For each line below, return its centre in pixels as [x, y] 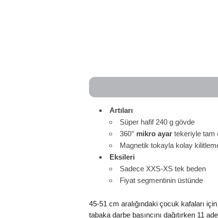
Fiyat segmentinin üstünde [161, 180]
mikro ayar [154, 134]
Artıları [121, 110]
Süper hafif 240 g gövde [157, 122]
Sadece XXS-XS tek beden [163, 169]
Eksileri [122, 157]
